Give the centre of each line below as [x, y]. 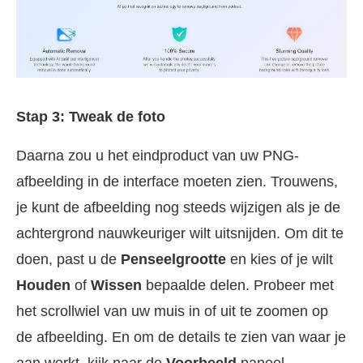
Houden [43, 285]
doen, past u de [68, 259]
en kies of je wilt [280, 259]
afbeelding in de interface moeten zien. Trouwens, [177, 181]
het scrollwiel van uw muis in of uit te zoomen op [172, 311]
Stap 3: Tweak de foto [91, 116]
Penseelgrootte [173, 259]
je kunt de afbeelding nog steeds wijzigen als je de [178, 207]
